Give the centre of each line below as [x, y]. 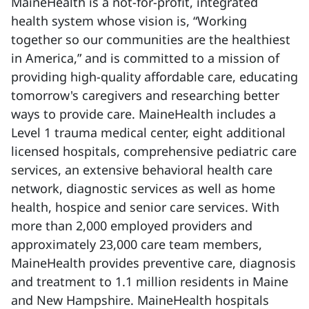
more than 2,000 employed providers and [132, 226]
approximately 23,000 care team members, [137, 244]
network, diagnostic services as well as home [143, 188]
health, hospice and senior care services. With [145, 207]
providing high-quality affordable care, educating [154, 77]
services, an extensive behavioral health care [142, 170]
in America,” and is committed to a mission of [145, 58]
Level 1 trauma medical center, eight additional [148, 132]
